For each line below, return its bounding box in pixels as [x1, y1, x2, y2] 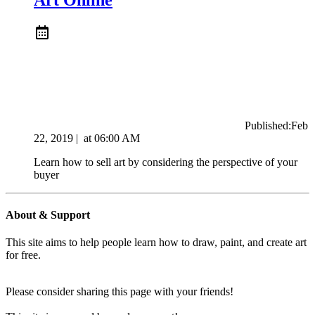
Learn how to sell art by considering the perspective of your [34, 155, 297, 168]
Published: [245, 119, 291, 131]
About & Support [6, 208, 90, 221]
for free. [6, 249, 41, 262]
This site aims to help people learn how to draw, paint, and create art [6, 236, 307, 249]
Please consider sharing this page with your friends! [6, 285, 233, 298]
